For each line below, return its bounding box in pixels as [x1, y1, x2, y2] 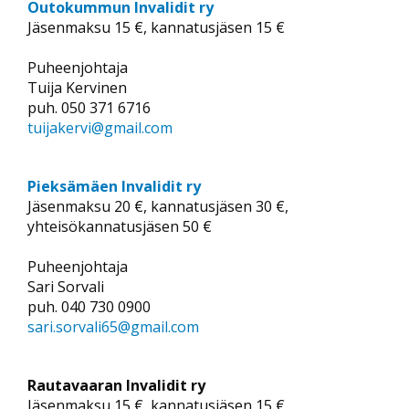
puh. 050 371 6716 [27, 97, 151, 118]
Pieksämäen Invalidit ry [27, 175, 204, 196]
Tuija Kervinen [27, 77, 127, 98]
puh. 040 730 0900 [27, 296, 151, 317]
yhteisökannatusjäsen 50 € [27, 215, 212, 236]
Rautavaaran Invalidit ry [27, 374, 209, 395]
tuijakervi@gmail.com [27, 117, 173, 138]
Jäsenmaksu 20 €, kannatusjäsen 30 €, [27, 195, 288, 216]
